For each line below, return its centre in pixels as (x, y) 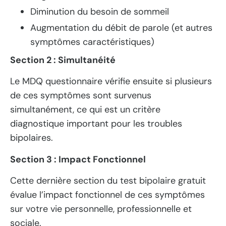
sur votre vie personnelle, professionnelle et (101, 209)
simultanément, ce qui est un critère (85, 110)
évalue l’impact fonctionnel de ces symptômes (107, 195)
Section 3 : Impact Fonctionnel (78, 159)
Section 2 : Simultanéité (63, 60)
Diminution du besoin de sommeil (100, 12)
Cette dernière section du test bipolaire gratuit (108, 181)
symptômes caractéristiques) (92, 42)
